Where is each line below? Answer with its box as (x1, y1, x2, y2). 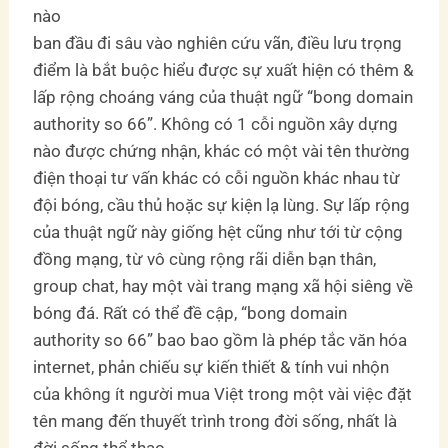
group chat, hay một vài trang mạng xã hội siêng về (33, 275, 414, 296)
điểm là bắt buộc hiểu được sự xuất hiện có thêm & (33, 59, 415, 80)
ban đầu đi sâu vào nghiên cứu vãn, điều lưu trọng (33, 32, 403, 53)
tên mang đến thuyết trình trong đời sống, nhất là (33, 410, 398, 431)
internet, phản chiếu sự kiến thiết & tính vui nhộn (33, 356, 390, 377)
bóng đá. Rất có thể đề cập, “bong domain (33, 302, 348, 323)
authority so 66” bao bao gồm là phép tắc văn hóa (33, 329, 408, 350)
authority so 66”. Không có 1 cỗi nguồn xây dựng (33, 113, 399, 134)
